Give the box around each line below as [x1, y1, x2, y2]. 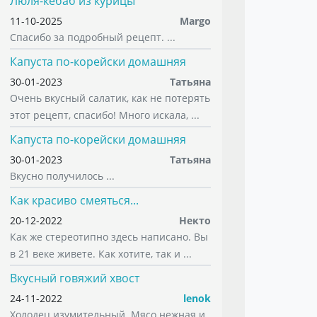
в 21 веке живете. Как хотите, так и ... [10, 246, 192, 260]
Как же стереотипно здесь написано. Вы [10, 229, 208, 243]
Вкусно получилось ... [10, 168, 115, 183]
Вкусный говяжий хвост [10, 270, 139, 286]
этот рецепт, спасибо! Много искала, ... [10, 108, 200, 122]
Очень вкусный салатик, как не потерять [10, 91, 210, 105]
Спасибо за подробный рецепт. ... [10, 30, 175, 44]
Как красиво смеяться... [10, 192, 139, 208]
